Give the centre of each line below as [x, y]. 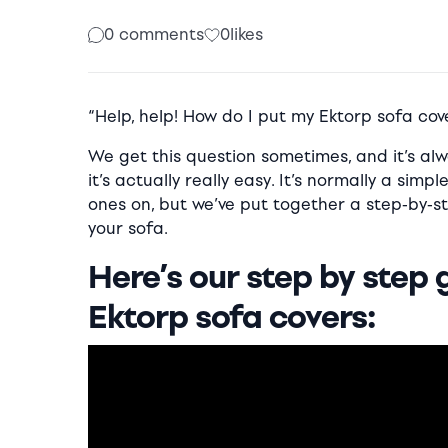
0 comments [154, 35]
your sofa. [128, 229]
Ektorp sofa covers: [232, 317]
